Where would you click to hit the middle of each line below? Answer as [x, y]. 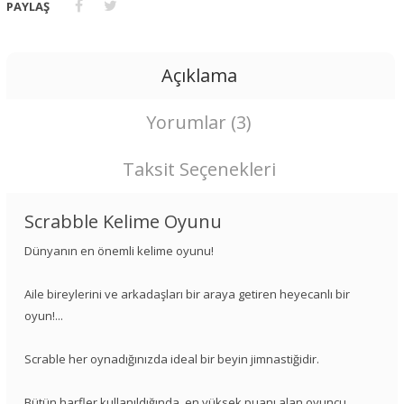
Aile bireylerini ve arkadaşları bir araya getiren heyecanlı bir [187, 294]
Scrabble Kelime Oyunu [123, 222]
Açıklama [199, 76]
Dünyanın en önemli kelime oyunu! [119, 251]
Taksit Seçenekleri [199, 170]
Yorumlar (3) [199, 123]
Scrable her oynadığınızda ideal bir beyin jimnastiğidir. [172, 359]
